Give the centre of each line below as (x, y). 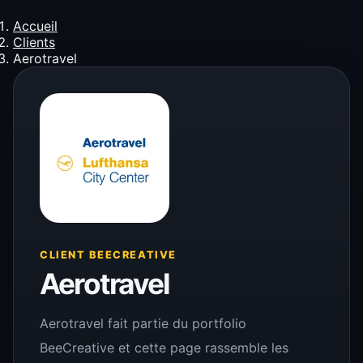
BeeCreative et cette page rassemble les (164, 348)
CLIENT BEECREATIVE (108, 255)
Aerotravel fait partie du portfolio (143, 323)
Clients (34, 42)
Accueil (35, 26)
